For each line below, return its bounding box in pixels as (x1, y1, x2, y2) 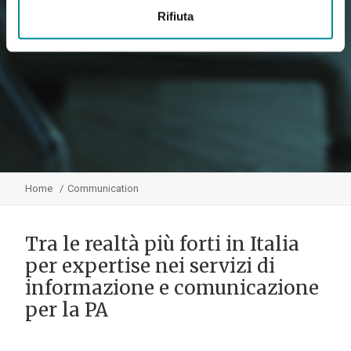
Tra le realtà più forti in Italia (25, 232, 299, 256)
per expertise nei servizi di (25, 254, 275, 278)
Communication (67, 183, 139, 194)
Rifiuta (157, 9, 194, 23)
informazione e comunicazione (25, 276, 319, 300)
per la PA (25, 298, 108, 322)
